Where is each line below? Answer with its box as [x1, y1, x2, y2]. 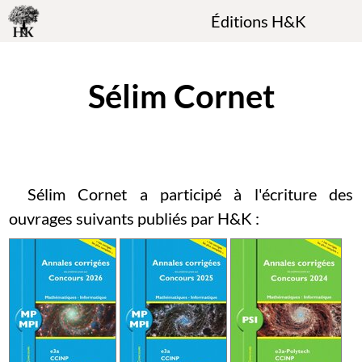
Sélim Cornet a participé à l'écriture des [27, 184, 353, 204]
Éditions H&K [211, 11, 307, 31]
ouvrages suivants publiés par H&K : [9, 208, 260, 228]
